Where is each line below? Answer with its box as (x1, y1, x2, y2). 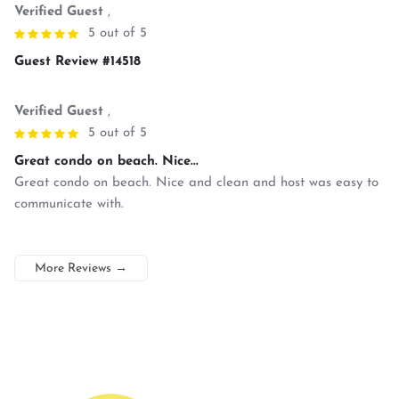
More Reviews (35, 261, 111, 275)
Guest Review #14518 (14, 54, 141, 69)
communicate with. (14, 197, 124, 211)
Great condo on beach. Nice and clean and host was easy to (14, 175, 379, 190)
